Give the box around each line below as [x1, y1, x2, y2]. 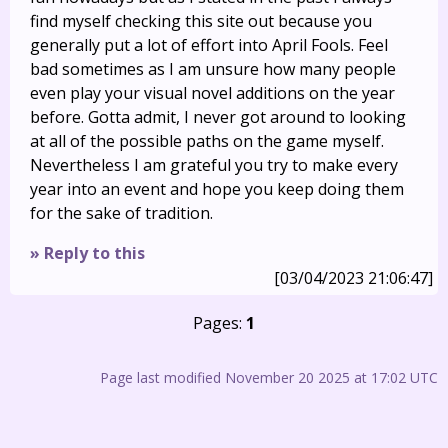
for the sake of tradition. [30, 202, 213, 224]
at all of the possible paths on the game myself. [30, 130, 384, 152]
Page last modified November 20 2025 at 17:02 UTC [100, 368, 438, 387]
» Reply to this [30, 242, 145, 264]
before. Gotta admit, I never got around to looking [30, 106, 406, 128]
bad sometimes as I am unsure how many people [30, 58, 396, 80]
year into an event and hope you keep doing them [30, 178, 404, 200]
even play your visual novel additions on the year [30, 82, 395, 104]
